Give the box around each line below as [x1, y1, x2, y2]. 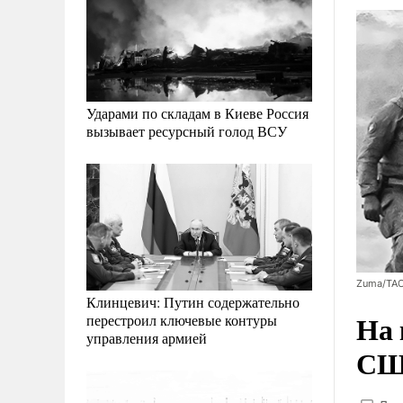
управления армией [86, 328, 207, 348]
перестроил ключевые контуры [86, 310, 277, 330]
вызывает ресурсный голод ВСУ [86, 121, 287, 141]
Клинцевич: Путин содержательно [86, 292, 300, 312]
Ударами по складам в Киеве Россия [86, 103, 309, 123]
